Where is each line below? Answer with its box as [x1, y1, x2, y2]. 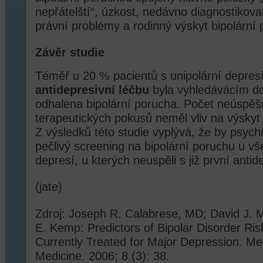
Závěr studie [35, 46, 104, 59]
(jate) [35, 180, 62, 194]
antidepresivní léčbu [35, 83, 149, 96]
